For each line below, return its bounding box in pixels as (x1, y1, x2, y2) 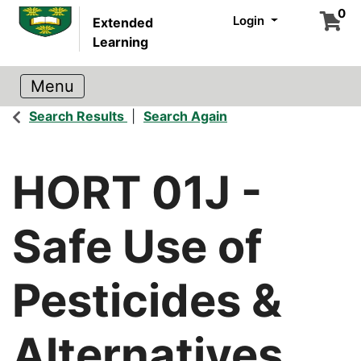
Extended (93, 15, 154, 31)
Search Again (143, 108, 227, 124)
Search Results (29, 108, 124, 124)
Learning (93, 34, 149, 50)
